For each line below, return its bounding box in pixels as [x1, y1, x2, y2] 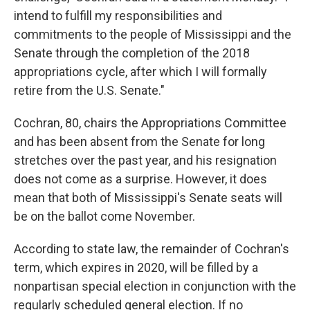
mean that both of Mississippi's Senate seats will [14, 190, 282, 206]
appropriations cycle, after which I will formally [14, 64, 267, 80]
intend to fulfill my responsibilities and [14, 8, 222, 24]
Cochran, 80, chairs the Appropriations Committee [14, 116, 286, 131]
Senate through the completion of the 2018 [14, 46, 250, 61]
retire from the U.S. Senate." [14, 83, 165, 98]
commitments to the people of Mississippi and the [14, 27, 291, 42]
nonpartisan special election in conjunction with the [14, 279, 296, 294]
